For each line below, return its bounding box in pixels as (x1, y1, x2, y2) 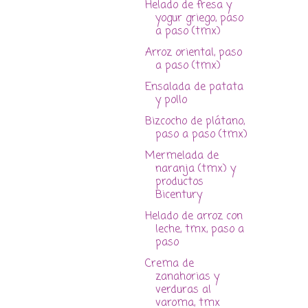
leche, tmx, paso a (155, 221, 244, 239)
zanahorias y (155, 269, 219, 286)
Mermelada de (144, 148, 219, 165)
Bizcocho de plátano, (144, 113, 245, 131)
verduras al (155, 282, 211, 299)
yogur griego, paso (155, 10, 243, 27)
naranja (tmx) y (155, 161, 236, 178)
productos (155, 174, 203, 191)
